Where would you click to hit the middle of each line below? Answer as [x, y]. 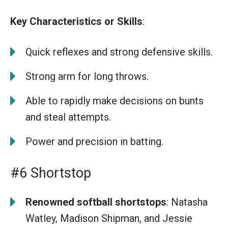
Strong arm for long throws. [87, 76]
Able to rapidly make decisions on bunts [115, 101]
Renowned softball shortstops [96, 202]
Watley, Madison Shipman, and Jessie [109, 218]
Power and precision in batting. [94, 141]
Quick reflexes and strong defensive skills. [119, 52]
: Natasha [187, 202]
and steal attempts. [68, 117]
